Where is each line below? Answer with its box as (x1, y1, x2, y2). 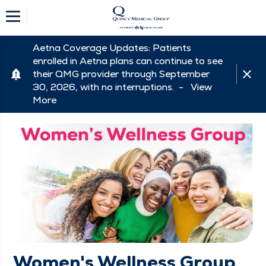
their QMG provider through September (33, 68, 210, 80)
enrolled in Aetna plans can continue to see (33, 55, 223, 67)
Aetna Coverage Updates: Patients (33, 42, 191, 54)
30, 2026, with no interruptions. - (33, 81, 191, 93)
